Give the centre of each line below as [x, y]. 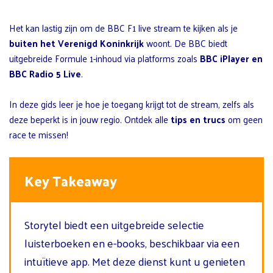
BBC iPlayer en [231, 58]
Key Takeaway [71, 180]
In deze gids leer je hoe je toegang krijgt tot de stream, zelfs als [132, 104]
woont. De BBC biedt [186, 43]
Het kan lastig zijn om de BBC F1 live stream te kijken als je [123, 27]
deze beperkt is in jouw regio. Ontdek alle [90, 119]
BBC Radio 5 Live [45, 73]
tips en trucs [198, 119]
